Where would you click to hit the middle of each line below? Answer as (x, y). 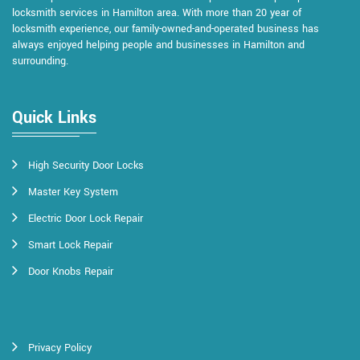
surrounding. (40, 61)
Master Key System (73, 192)
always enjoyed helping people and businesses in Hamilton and (158, 45)
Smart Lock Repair (70, 245)
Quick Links (54, 117)
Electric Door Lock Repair (86, 218)
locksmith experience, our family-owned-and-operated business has (166, 29)
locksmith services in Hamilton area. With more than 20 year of (157, 12)
